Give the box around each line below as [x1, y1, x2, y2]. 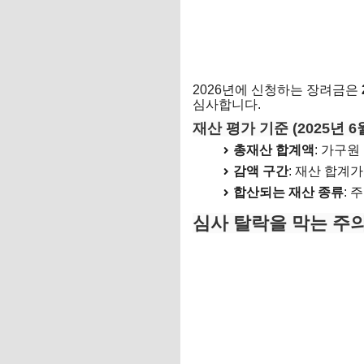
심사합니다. [193, 97, 261, 112]
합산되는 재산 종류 [233, 185, 344, 200]
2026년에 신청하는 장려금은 [193, 83, 362, 97]
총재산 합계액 [233, 143, 314, 158]
